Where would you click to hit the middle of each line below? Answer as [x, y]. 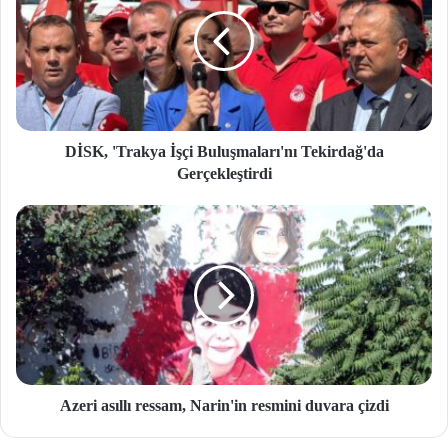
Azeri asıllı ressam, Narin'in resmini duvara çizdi [224, 406]
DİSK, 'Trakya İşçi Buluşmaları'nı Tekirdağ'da [224, 152]
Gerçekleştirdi [224, 174]
